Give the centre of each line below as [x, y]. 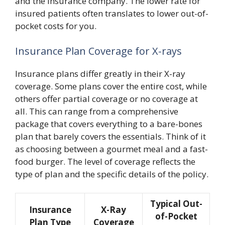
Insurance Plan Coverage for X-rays [98, 51]
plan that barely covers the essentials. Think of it [110, 136]
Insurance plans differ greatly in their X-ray [100, 73]
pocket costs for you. [56, 26]
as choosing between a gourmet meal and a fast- [111, 149]
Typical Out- [176, 204]
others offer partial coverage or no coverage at [106, 98]
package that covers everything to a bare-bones [109, 124]
